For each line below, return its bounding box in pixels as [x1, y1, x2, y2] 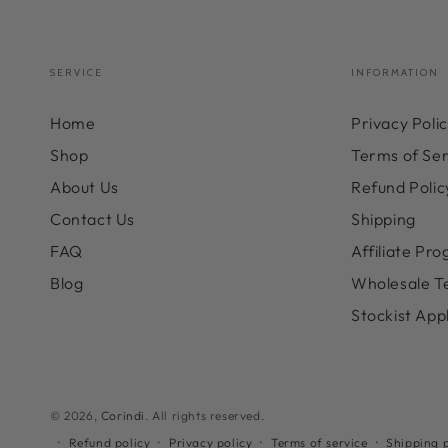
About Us [50, 177, 119, 197]
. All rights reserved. [145, 408, 265, 423]
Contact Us [50, 209, 135, 229]
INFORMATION [351, 66, 439, 79]
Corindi [100, 408, 146, 423]
